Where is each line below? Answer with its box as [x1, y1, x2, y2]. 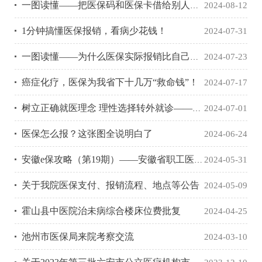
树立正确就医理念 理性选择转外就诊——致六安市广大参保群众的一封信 [22, 103, 192, 113]
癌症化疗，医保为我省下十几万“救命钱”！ [22, 77, 198, 88]
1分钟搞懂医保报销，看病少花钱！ [22, 26, 167, 36]
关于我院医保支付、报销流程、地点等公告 [22, 180, 199, 191]
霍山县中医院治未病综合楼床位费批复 [22, 206, 181, 216]
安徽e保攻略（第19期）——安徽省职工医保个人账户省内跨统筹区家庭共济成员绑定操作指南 [22, 154, 194, 165]
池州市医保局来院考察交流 [22, 232, 134, 242]
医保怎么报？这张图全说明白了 [22, 129, 153, 139]
